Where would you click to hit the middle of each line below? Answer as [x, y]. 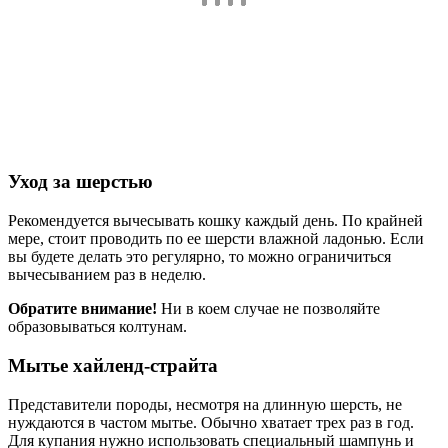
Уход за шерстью [80, 182]
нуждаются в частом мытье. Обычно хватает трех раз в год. [211, 422]
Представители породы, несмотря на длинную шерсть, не [205, 404]
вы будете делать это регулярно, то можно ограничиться [199, 257]
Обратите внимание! [82, 309]
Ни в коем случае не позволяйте [268, 309]
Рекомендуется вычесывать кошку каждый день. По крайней [215, 221]
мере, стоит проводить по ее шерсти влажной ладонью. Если [216, 239]
